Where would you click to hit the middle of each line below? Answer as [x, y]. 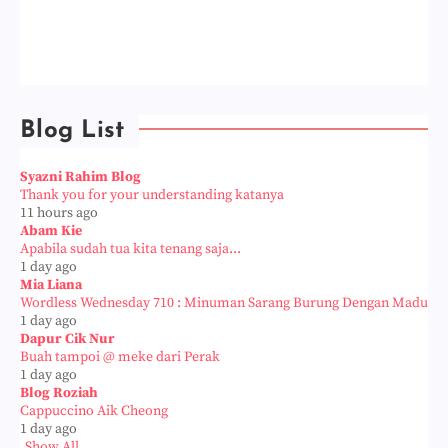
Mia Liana [51, 284]
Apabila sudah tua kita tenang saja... [130, 248]
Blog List [72, 130]
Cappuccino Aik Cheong [94, 410]
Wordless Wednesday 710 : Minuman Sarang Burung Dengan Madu [224, 302]
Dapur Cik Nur [67, 338]
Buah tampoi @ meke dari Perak [120, 356]
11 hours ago [59, 212]
